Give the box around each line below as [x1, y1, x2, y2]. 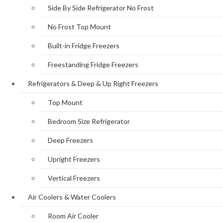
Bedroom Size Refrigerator [48, 117, 130, 126]
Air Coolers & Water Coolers [28, 193, 116, 202]
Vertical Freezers [48, 174, 100, 183]
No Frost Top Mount [48, 22, 111, 31]
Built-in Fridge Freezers [48, 41, 119, 50]
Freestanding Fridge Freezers [48, 60, 138, 69]
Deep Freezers [48, 136, 93, 145]
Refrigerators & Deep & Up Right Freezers [28, 79, 158, 88]
